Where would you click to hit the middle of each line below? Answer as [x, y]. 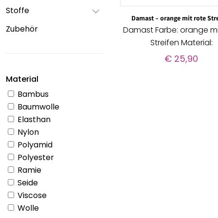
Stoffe [18, 10]
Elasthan [33, 119]
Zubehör [22, 29]
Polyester [35, 157]
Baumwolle [37, 107]
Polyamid [34, 145]
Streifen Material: [181, 43]
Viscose [31, 195]
